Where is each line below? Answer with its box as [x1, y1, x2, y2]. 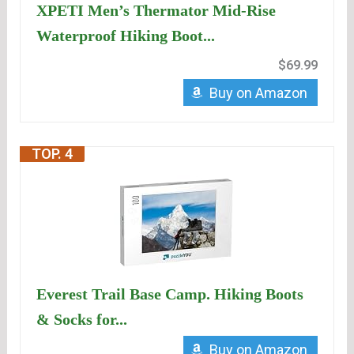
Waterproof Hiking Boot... [36, 27, 216, 45]
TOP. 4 [32, 145, 73, 163]
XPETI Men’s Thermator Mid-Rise [36, 2, 277, 20]
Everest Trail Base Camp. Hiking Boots [36, 285, 304, 303]
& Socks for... [36, 311, 128, 329]
